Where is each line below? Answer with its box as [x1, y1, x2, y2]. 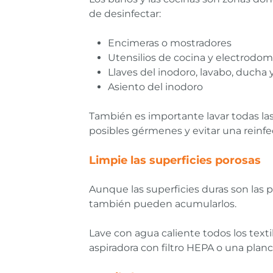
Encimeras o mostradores [108, 37, 232, 49]
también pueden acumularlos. [89, 198, 236, 210]
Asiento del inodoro [108, 81, 203, 93]
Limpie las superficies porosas [89, 154, 261, 168]
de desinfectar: [89, 8, 161, 20]
